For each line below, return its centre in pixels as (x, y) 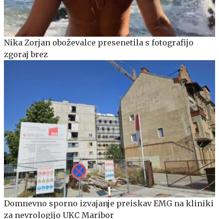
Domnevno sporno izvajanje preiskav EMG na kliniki (109, 204)
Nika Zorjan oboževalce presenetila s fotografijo (99, 43)
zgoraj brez (26, 55)
